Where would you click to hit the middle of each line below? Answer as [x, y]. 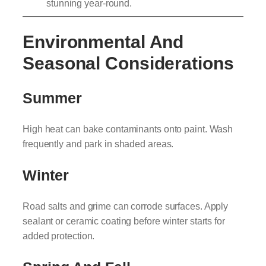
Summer [52, 98]
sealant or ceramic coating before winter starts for [124, 221]
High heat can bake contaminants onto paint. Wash [128, 129]
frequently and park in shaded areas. [98, 144]
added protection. [59, 236]
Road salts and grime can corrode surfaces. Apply [126, 206]
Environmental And [103, 42]
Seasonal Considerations [128, 64]
